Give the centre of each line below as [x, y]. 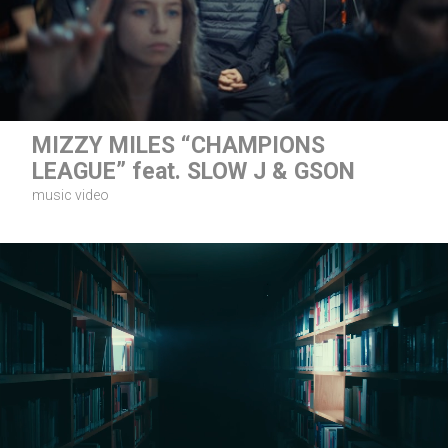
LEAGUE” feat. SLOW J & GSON [193, 171]
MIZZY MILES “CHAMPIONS [178, 145]
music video [70, 195]
